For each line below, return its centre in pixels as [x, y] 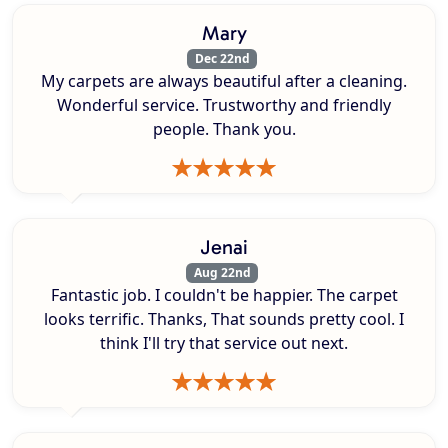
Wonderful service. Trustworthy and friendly [224, 105]
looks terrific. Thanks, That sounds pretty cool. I [224, 319]
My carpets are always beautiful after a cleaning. [224, 81]
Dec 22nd [222, 58]
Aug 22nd [222, 273]
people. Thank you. [224, 129]
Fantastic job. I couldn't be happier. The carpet [224, 295]
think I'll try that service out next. [224, 343]
